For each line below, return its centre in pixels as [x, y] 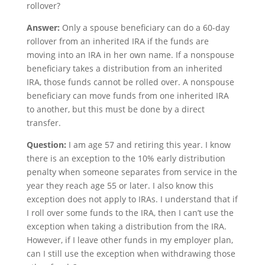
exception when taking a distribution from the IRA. [126, 227]
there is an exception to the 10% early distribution [126, 159]
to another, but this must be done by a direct [115, 109]
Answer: [43, 28]
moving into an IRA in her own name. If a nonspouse [130, 55]
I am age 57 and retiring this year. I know [149, 145]
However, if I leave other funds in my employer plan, [130, 240]
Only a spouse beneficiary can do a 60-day [144, 28]
